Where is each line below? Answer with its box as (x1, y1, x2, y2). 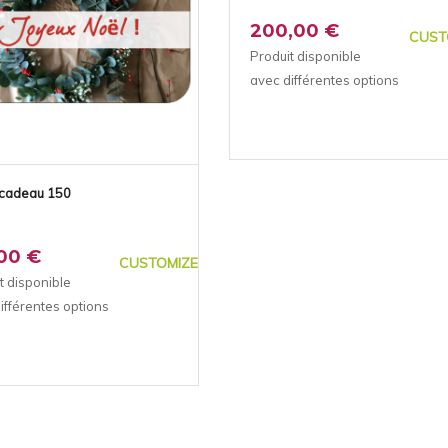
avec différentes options (249, 71, 399, 88)
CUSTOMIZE (118, 253, 198, 272)
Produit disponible (249, 47, 361, 64)
